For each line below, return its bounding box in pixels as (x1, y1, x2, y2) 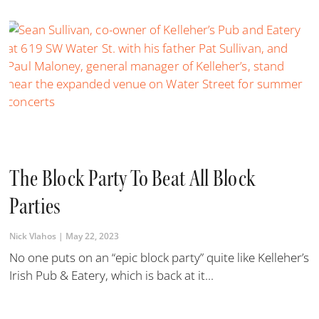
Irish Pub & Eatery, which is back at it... (9, 266, 214, 283)
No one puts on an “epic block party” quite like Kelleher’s (9, 249, 310, 266)
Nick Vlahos (9, 229, 59, 242)
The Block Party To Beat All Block (9, 163, 256, 193)
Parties (9, 191, 61, 221)
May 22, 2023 (63, 229, 120, 242)
